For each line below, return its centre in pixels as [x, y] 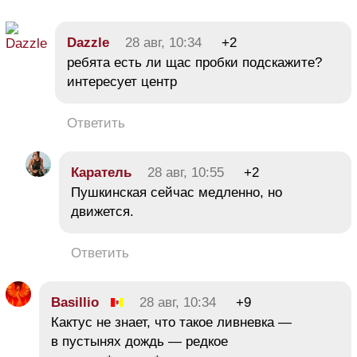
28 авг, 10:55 [186, 173]
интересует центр [122, 82]
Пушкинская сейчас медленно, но [177, 193]
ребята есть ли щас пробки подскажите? [194, 63]
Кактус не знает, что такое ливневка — [171, 323]
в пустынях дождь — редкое [139, 342]
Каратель [101, 173]
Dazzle [88, 43]
